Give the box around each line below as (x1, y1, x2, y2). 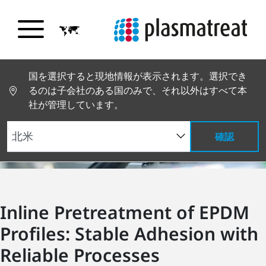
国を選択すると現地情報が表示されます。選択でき (28, 69, 247, 83)
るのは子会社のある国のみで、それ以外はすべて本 (28, 84, 247, 97)
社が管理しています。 (28, 98, 123, 111)
